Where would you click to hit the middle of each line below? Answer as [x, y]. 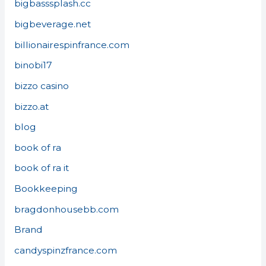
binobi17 [33, 65]
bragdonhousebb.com [66, 209]
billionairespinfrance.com [72, 45]
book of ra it [41, 168]
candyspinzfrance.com [65, 250]
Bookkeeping [46, 189]
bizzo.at [31, 106]
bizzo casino [41, 85]
